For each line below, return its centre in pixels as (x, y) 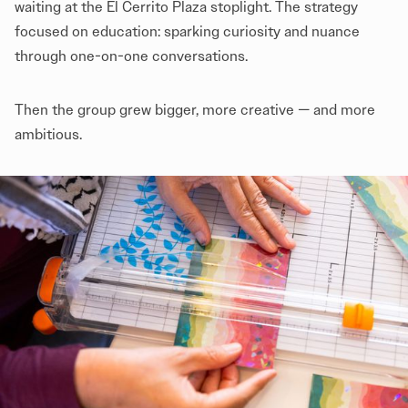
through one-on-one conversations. (133, 56)
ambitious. (48, 134)
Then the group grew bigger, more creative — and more (195, 109)
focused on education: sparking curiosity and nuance (187, 31)
